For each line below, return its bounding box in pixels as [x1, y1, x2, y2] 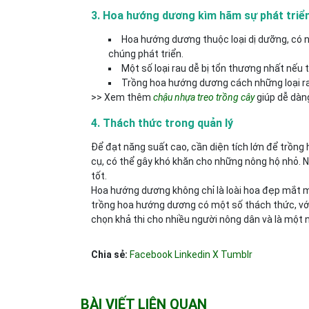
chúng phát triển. [108, 48, 183, 59]
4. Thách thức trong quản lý [91, 117, 233, 130]
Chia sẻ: [91, 249, 128, 260]
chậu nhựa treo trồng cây [153, 92, 255, 103]
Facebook [130, 249, 172, 260]
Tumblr [221, 249, 252, 260]
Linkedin [175, 249, 210, 260]
